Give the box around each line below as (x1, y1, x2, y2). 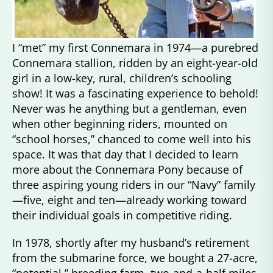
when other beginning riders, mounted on (12, 116, 227, 132)
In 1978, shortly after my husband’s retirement (12, 235, 249, 250)
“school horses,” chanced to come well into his (12, 132, 251, 147)
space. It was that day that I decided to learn (12, 147, 238, 162)
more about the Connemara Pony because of (12, 162, 243, 177)
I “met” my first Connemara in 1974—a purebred (12, 40, 258, 55)
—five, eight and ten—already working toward (12, 193, 247, 208)
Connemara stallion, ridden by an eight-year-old (12, 55, 258, 71)
